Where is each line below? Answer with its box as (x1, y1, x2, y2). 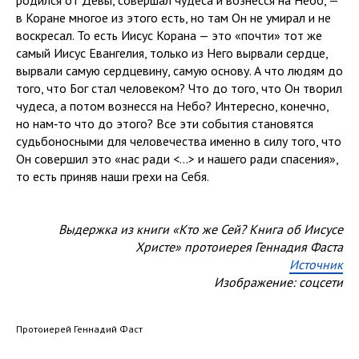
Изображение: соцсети (214, 274, 343, 290)
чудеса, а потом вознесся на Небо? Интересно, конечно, (16, 98, 329, 114)
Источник (289, 256, 343, 272)
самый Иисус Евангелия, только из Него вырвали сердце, (16, 45, 328, 61)
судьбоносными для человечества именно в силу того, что (16, 133, 341, 149)
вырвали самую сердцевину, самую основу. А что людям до (16, 63, 343, 79)
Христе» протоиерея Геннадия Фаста (135, 239, 343, 255)
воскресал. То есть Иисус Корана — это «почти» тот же (16, 27, 322, 43)
